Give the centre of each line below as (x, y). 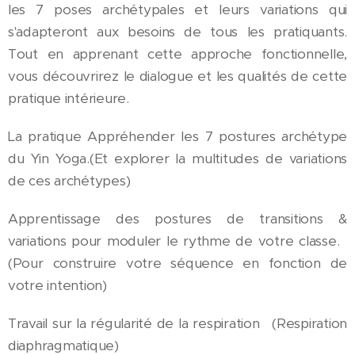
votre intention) (57, 285)
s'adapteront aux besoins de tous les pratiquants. (177, 32)
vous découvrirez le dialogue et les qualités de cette (177, 76)
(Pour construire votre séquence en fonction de (177, 263)
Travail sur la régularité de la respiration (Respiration (177, 323)
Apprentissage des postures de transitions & (177, 219)
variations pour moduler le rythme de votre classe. (177, 241)
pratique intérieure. (69, 98)
